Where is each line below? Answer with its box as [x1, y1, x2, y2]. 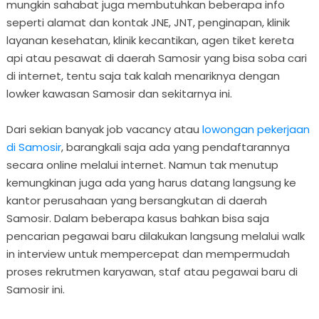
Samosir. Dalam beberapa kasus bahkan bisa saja [6, 210, 269, 226]
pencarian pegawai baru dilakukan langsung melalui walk [6, 228, 305, 244]
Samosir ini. [6, 281, 65, 297]
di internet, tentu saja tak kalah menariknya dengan [6, 68, 280, 83]
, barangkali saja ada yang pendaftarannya [61, 139, 290, 155]
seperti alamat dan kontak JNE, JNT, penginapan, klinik [6, 14, 290, 30]
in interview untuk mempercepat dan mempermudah [6, 246, 290, 261]
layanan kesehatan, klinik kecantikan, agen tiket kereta [6, 32, 294, 48]
